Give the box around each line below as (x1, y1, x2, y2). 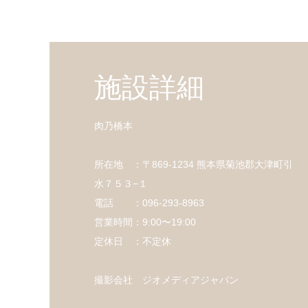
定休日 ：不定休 (93, 236, 171, 247)
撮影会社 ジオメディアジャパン (93, 274, 239, 285)
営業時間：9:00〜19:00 (93, 217, 196, 228)
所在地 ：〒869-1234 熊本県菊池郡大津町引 (93, 159, 293, 170)
